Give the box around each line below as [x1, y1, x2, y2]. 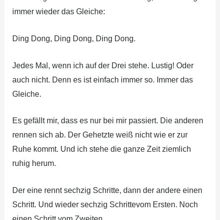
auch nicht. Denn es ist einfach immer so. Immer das [12, 75, 193, 84]
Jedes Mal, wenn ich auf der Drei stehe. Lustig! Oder [12, 61, 193, 70]
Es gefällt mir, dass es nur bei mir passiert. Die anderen [12, 116, 203, 125]
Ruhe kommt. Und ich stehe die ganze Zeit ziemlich [12, 145, 191, 154]
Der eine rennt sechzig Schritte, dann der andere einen [12, 186, 202, 194]
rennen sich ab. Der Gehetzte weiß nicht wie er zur [12, 131, 188, 139]
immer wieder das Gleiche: [12, 7, 105, 16]
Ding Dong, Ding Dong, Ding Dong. [12, 34, 136, 43]
